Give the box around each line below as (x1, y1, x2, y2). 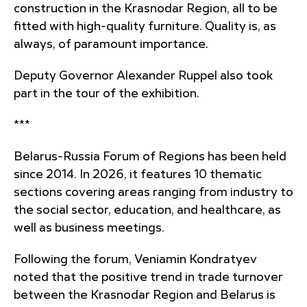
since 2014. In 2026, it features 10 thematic (14, 169, 262, 181)
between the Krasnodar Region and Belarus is (14, 289, 275, 302)
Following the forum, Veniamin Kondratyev (14, 254, 257, 266)
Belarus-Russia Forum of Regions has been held (14, 151, 286, 163)
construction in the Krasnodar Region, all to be (14, 3, 278, 15)
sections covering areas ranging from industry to (14, 186, 293, 199)
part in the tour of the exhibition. (14, 88, 199, 100)
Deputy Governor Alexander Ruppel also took (14, 70, 273, 82)
